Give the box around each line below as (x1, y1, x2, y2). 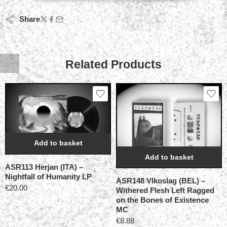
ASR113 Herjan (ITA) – (5, 162, 83, 171)
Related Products (65, 58, 162, 71)
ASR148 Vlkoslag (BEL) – (116, 176, 205, 185)
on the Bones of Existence (116, 196, 209, 205)
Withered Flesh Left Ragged (116, 186, 214, 195)
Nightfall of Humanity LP (5, 172, 92, 181)
